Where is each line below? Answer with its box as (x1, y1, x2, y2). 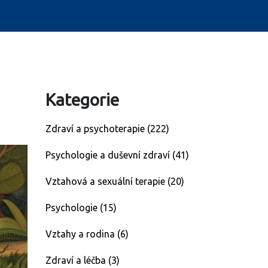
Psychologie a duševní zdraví (45, 150, 172, 160)
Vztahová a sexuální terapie (45, 176, 167, 187)
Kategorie (45, 90, 119, 109)
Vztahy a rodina (45, 229, 117, 239)
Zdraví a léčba (45, 255, 108, 266)
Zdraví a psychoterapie (45, 123, 147, 134)
